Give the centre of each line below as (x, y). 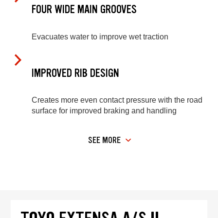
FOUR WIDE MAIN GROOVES (84, 10)
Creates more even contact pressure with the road (117, 100)
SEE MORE (104, 140)
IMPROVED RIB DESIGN (75, 73)
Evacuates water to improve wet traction (100, 36)
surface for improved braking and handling (104, 111)
